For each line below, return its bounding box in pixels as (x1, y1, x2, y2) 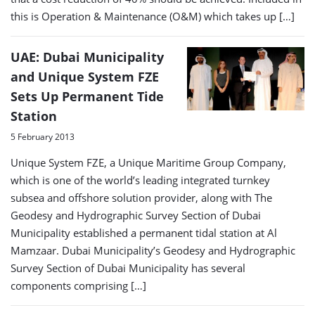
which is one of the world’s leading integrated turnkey (11, 172, 270, 187)
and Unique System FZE (11, 67, 159, 85)
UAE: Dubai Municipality (11, 48, 164, 65)
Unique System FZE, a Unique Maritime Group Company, (11, 155, 286, 169)
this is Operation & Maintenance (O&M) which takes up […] (11, 8, 295, 23)
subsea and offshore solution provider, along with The (11, 190, 272, 205)
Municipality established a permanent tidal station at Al (11, 225, 277, 240)
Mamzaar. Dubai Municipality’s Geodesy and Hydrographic (11, 243, 295, 257)
